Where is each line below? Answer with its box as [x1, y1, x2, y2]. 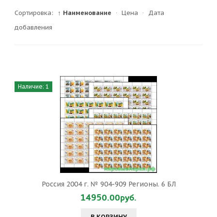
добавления [15, 23, 52, 31]
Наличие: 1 [18, 83, 49, 90]
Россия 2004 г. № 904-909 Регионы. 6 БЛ [41, 180, 176, 188]
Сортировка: [15, 9, 55, 17]
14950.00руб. [80, 192, 137, 204]
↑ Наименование [58, 9, 111, 17]
